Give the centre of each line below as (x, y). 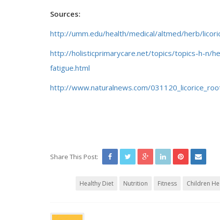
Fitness (167, 183)
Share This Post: (74, 157)
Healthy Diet (96, 183)
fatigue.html (70, 68)
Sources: (65, 14)
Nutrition (136, 183)
